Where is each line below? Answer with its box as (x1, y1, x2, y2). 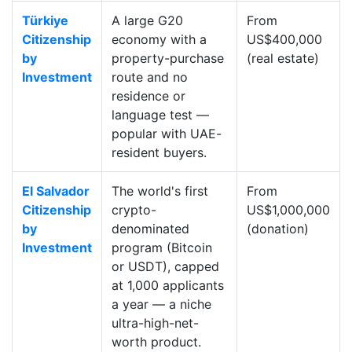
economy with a (112, 31, 207, 48)
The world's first (112, 183, 208, 200)
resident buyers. (112, 145, 207, 161)
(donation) (247, 221, 309, 237)
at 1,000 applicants (112, 277, 224, 294)
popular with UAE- (112, 126, 222, 142)
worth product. (112, 334, 201, 350)
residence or (112, 88, 185, 104)
